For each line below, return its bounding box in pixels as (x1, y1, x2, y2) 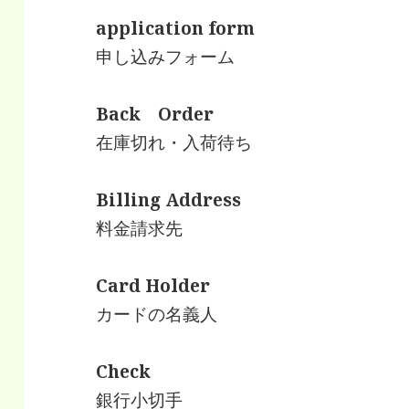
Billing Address (96, 188, 242, 213)
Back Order (96, 102, 215, 127)
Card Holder (96, 274, 211, 299)
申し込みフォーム (96, 45, 236, 69)
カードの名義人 (96, 302, 218, 327)
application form (96, 16, 256, 41)
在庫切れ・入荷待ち (96, 131, 253, 155)
